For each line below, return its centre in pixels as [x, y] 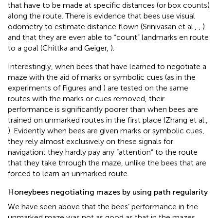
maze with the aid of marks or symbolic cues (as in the [102, 77]
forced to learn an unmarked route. [68, 173]
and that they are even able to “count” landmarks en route [108, 37]
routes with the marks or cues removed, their [86, 98]
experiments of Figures [48, 88]
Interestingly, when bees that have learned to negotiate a [107, 66]
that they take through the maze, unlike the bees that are [107, 163]
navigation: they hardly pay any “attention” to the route [103, 152]
